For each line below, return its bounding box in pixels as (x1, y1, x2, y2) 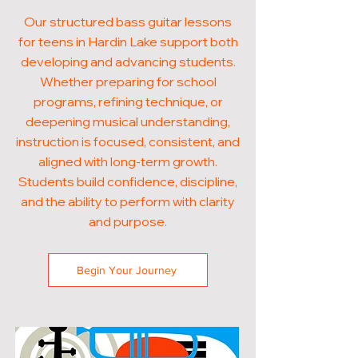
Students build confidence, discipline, (18, 173, 237, 189)
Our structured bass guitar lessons (24, 14, 232, 30)
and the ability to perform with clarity (21, 193, 235, 209)
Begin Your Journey (76, 264, 177, 276)
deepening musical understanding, (26, 113, 230, 129)
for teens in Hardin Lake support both (18, 34, 238, 50)
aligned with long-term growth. (38, 153, 217, 169)
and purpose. (89, 213, 167, 229)
